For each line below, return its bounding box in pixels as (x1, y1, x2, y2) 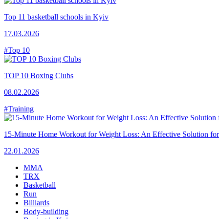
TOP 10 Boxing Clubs (4, 71, 73, 80)
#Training (4, 105, 34, 113)
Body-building (23, 207, 68, 216)
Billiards (23, 198, 49, 207)
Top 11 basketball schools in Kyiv (4, 13, 109, 22)
